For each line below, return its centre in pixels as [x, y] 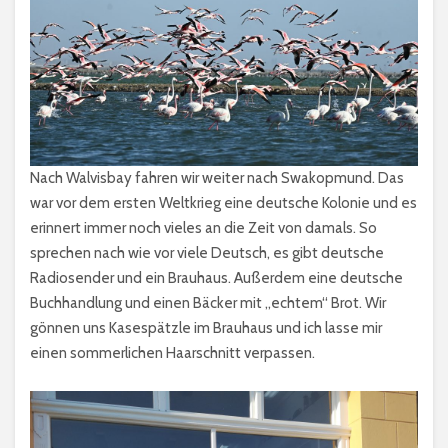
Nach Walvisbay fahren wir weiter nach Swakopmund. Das [217, 177]
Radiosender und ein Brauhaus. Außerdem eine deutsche [216, 277]
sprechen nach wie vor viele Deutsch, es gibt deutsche [207, 252]
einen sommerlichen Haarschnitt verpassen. [172, 352]
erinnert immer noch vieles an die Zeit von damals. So [203, 227]
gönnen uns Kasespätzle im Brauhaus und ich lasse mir [206, 327]
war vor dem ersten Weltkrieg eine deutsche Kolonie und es [223, 202]
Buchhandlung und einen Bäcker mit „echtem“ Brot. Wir [208, 302]
